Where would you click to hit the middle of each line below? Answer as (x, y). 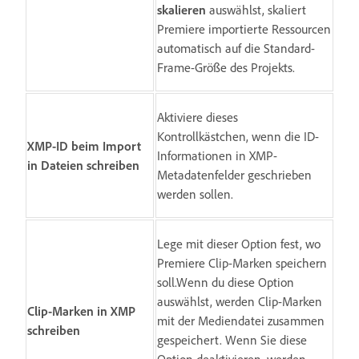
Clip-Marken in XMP (81, 311)
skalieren (182, 10)
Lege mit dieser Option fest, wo (239, 244)
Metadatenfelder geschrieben (234, 175)
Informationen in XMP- (217, 156)
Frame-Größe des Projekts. (226, 68)
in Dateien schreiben (83, 165)
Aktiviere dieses (198, 117)
